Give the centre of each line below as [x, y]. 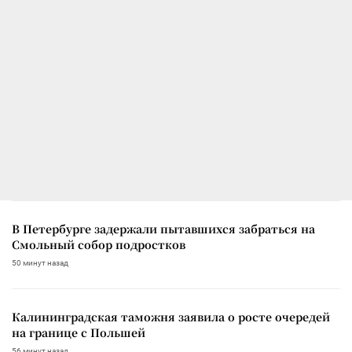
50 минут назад [40, 263]
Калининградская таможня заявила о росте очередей [171, 317]
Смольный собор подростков [99, 245]
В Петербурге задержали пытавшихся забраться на [163, 229]
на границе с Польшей [79, 333]
